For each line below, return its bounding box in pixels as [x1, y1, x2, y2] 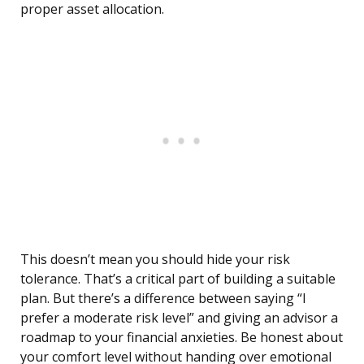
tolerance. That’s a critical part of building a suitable [20, 270, 336, 288]
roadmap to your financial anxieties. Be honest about [20, 328, 343, 347]
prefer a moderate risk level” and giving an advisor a [20, 309, 338, 327]
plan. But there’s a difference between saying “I [20, 289, 306, 308]
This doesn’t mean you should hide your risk [20, 250, 290, 269]
